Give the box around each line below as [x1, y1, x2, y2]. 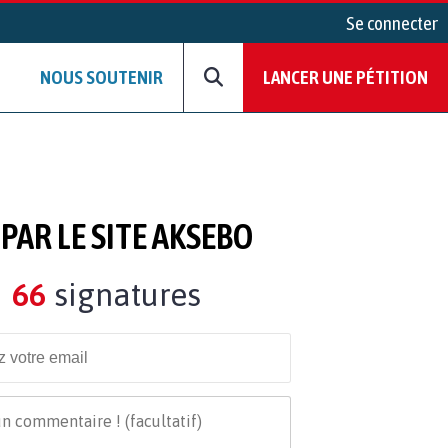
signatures [45, 275, 201, 313]
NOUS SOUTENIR [40, 66, 163, 89]
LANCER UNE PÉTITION [263, 66, 428, 89]
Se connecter [346, 12, 438, 34]
